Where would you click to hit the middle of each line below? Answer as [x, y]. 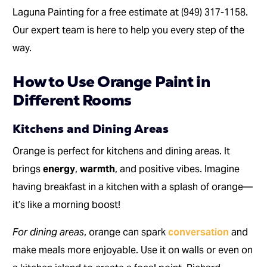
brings [28, 169]
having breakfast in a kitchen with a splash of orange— [133, 187]
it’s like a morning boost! [67, 205]
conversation [199, 232]
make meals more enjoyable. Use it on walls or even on [133, 250]
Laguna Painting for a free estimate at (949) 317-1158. [131, 13]
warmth [98, 169]
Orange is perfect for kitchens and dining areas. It [122, 151]
